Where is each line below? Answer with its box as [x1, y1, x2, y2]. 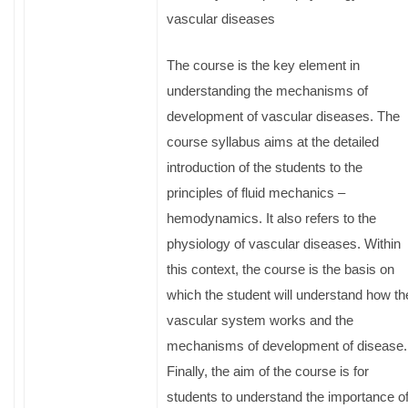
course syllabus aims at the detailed [167, 133, 379, 149]
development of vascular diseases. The [167, 107, 400, 124]
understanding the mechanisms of [167, 82, 368, 98]
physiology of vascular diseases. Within [167, 235, 401, 251]
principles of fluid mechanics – [167, 184, 345, 200]
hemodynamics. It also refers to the [167, 209, 376, 226]
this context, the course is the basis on [167, 260, 394, 277]
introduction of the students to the [167, 158, 362, 175]
